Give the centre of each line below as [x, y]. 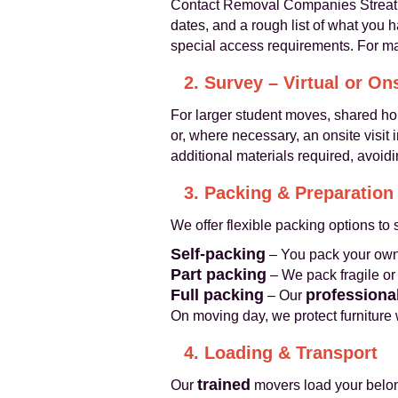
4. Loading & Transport [281, 353]
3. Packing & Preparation [289, 193]
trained [224, 385]
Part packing [219, 275]
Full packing [217, 295]
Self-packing [218, 254]
